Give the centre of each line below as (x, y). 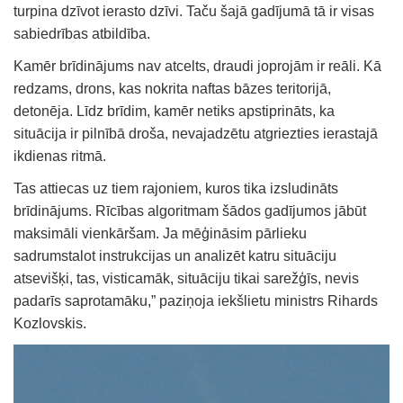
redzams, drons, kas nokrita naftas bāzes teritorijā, (172, 88)
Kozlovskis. (50, 323)
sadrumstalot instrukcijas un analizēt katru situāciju (175, 255)
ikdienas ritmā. (60, 156)
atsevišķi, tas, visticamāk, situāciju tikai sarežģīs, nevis (186, 278)
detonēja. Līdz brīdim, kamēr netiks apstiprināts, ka (174, 111)
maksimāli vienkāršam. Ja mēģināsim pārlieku (160, 233)
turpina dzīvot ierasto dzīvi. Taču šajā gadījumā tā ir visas (194, 11)
